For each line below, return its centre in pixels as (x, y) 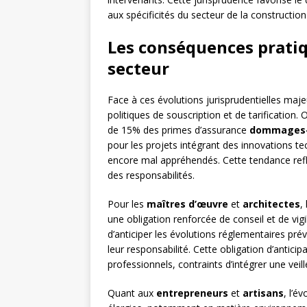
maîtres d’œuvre (187, 204)
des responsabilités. (151, 175)
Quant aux (132, 293)
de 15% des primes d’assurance (179, 130)
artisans (263, 293)
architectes (271, 204)
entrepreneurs (192, 293)
